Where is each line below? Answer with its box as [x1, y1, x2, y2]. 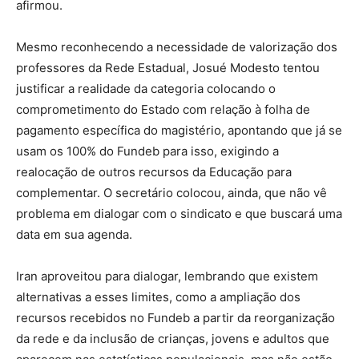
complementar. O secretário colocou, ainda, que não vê [16, 184, 327, 200]
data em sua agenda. [16, 226, 132, 242]
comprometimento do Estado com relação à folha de [16, 101, 310, 117]
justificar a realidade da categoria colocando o [16, 80, 276, 96]
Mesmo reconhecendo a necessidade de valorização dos [16, 38, 337, 54]
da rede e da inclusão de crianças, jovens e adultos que [16, 330, 329, 346]
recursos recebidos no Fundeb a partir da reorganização [16, 309, 335, 325]
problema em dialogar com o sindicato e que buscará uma [16, 205, 342, 221]
